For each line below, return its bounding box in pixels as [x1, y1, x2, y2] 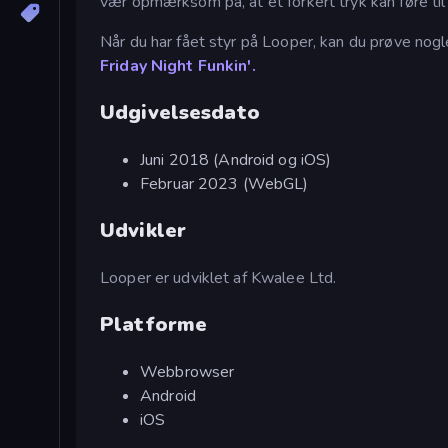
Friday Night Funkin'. [100, 54, 256, 77]
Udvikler [100, 216, 187, 244]
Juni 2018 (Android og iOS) [140, 148, 332, 171]
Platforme [100, 310, 208, 338]
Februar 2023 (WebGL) [140, 172, 309, 195]
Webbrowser [140, 360, 235, 383]
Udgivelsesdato [100, 98, 260, 126]
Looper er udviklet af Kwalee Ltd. [100, 266, 337, 289]
